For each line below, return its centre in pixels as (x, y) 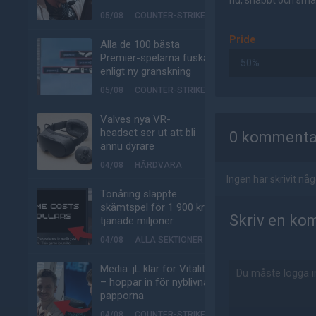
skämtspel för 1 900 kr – (157, 207)
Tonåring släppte (139, 194)
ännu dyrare (127, 146)
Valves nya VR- (135, 119)
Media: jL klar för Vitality (155, 269)
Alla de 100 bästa (140, 44)
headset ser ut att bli (148, 133)
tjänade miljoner (137, 221)
